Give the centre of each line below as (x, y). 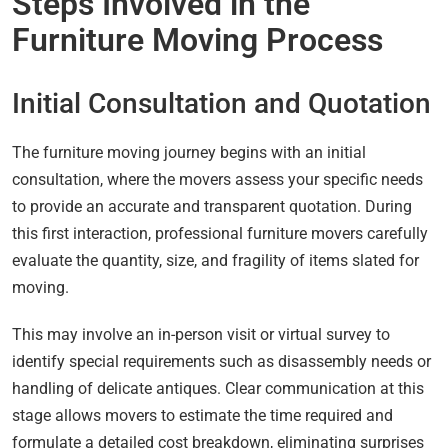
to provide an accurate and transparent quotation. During (212, 207)
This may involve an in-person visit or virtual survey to (201, 335)
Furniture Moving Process (197, 40)
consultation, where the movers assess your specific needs (217, 180)
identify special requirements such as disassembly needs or (221, 362)
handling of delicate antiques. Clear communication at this (218, 389)
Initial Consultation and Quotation (221, 104)
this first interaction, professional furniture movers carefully (220, 234)
